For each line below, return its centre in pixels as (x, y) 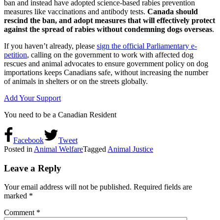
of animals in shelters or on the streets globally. (77, 81)
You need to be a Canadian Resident (60, 114)
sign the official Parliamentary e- (147, 46)
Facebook (28, 140)
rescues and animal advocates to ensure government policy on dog (106, 63)
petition (15, 55)
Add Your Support (32, 98)
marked (16, 196)
